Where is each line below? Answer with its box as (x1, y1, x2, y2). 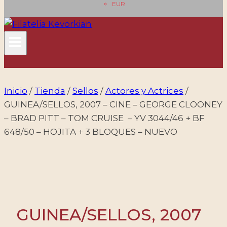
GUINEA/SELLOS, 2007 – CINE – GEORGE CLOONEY (4, 99, 222, 109)
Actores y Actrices (105, 86, 183, 96)
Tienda (34, 86, 65, 96)
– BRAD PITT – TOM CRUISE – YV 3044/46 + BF (4, 113, 205, 123)
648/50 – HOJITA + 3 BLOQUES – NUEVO (4, 127, 177, 137)
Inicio (4, 86, 27, 96)
